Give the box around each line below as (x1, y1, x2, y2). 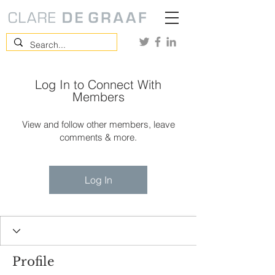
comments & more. (60, 131, 137, 143)
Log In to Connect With (35, 77, 161, 92)
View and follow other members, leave (21, 118, 175, 130)
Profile (12, 254, 54, 269)
